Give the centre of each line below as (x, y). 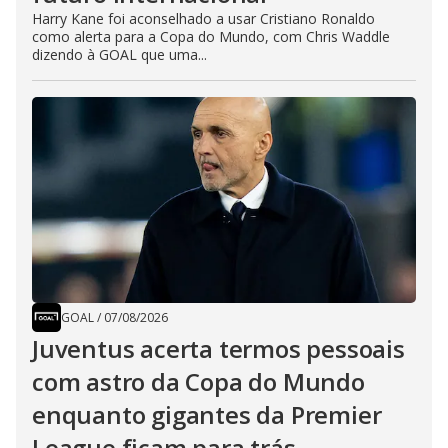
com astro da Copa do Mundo (198, 382)
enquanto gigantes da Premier (207, 415)
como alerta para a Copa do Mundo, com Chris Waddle (211, 37)
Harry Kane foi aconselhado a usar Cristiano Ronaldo (203, 19)
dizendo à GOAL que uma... (119, 55)
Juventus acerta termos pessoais (218, 349)
